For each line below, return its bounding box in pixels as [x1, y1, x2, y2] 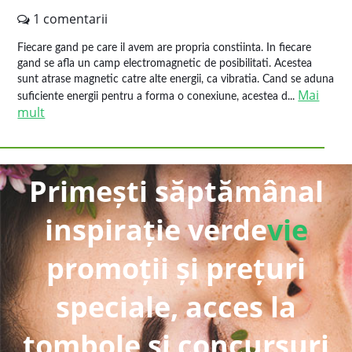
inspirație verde [44, 211, 267, 249]
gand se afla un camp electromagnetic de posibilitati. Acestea [17, 58, 313, 69]
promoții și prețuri [46, 249, 306, 288]
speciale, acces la [56, 288, 296, 326]
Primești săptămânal [28, 172, 324, 211]
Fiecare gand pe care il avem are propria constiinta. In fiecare [17, 42, 312, 53]
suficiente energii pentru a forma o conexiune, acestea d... [17, 91, 299, 102]
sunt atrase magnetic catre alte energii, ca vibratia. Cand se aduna [17, 74, 335, 85]
